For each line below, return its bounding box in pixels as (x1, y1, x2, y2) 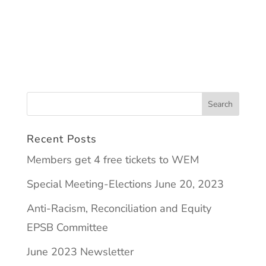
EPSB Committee (26, 220, 108, 235)
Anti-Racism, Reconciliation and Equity (26, 201, 211, 216)
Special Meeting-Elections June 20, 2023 (26, 177, 224, 191)
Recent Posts (26, 132, 97, 146)
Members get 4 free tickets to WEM (26, 153, 199, 167)
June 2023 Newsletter (26, 245, 134, 259)
